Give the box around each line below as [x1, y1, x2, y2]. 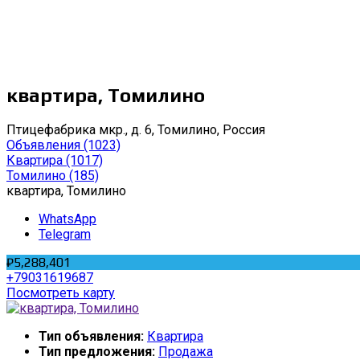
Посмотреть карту [6, 284, 115, 301]
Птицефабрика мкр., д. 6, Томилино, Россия [6, 121, 265, 137]
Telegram [39, 226, 91, 242]
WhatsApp [39, 211, 96, 227]
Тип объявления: [39, 328, 147, 344]
